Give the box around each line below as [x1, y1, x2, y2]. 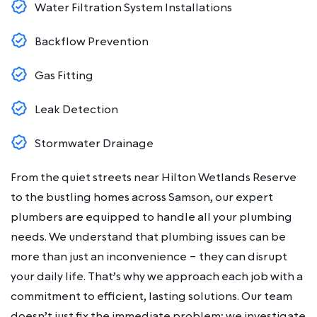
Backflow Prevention [35, 33, 149, 50]
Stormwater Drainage [35, 135, 154, 151]
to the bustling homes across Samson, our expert [11, 189, 273, 205]
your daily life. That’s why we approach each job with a [11, 268, 303, 284]
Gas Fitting [35, 67, 93, 83]
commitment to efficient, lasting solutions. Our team [11, 288, 292, 304]
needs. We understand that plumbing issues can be [11, 229, 286, 245]
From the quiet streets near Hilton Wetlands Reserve [11, 169, 296, 185]
